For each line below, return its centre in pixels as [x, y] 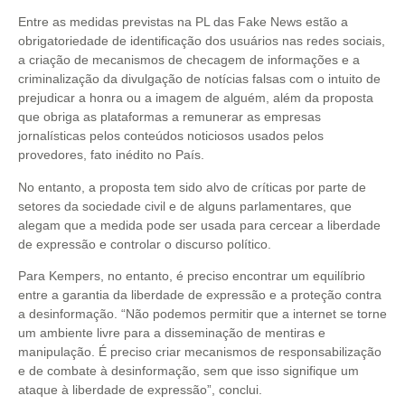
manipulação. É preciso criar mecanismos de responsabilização [200, 351]
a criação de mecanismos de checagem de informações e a [189, 60]
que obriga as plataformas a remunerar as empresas [170, 117]
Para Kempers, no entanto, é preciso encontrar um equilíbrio [192, 275]
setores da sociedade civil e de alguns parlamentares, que [185, 206]
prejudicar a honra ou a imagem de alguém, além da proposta [196, 98]
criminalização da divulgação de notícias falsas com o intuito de [199, 79]
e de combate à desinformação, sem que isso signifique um [188, 370]
